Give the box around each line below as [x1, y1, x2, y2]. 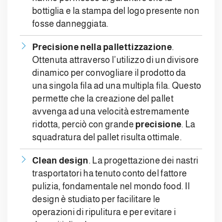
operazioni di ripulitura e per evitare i [32, 207, 176, 218]
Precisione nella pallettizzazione [32, 42, 172, 53]
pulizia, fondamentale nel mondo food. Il [32, 181, 190, 192]
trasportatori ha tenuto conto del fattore [32, 168, 187, 179]
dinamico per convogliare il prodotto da [32, 68, 186, 78]
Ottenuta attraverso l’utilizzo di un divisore [32, 55, 199, 65]
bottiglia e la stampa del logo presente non [32, 6, 199, 16]
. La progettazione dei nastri [88, 156, 199, 166]
